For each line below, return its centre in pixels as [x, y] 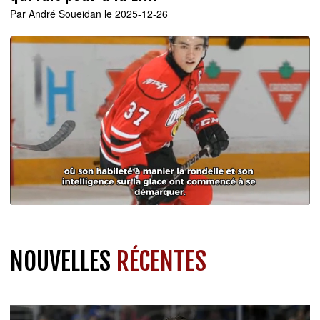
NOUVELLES [63, 261]
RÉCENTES [161, 261]
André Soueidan [65, 14]
